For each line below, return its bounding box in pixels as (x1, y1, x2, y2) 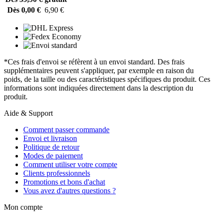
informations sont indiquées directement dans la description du (4, 83, 193, 92)
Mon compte (4, 202, 43, 211)
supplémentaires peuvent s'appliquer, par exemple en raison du (4, 66, 194, 75)
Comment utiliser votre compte (23, 160, 117, 169)
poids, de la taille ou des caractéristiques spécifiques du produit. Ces (4, 75, 210, 83)
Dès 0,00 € (7, 5, 41, 14)
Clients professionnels (23, 169, 90, 177)
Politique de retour (23, 142, 79, 151)
